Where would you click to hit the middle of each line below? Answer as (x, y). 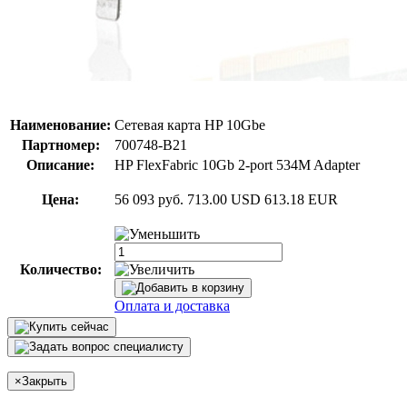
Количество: (60, 269)
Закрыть (45, 381)
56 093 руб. (149, 199)
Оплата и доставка (172, 305)
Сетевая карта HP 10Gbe (190, 124)
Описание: (60, 164)
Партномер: (60, 144)
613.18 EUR (301, 199)
